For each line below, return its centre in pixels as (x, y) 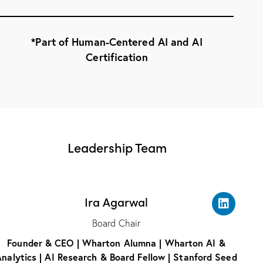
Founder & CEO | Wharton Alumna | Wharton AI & (116, 242)
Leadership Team (117, 147)
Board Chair (116, 223)
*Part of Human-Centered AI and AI (117, 41)
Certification (117, 57)
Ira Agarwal (116, 201)
